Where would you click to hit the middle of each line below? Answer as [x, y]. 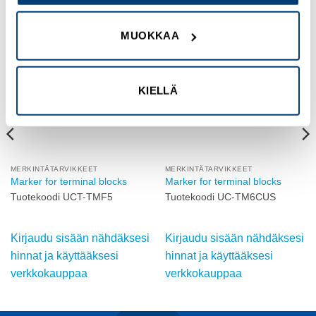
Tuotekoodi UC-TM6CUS [220, 197]
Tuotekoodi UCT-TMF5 [61, 197]
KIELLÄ [158, 90]
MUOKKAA [150, 35]
